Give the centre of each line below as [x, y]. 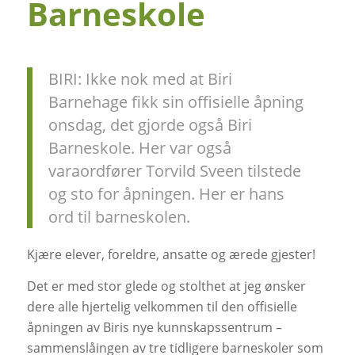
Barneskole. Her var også [139, 148]
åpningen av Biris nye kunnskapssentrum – [154, 327]
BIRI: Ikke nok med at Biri [140, 79]
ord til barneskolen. [119, 217]
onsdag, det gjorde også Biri [150, 125]
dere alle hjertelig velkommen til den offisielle [162, 306]
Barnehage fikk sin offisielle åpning [176, 102]
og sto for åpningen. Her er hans [166, 194]
